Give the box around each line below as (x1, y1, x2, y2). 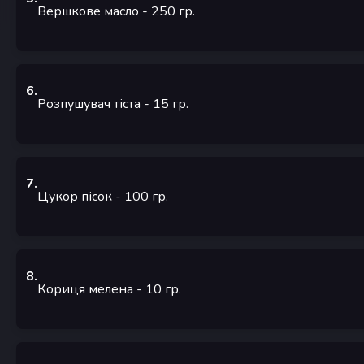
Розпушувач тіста (37, 95, 141, 114)
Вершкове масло (37, 2, 139, 21)
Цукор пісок (37, 188, 112, 206)
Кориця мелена (37, 280, 133, 299)
